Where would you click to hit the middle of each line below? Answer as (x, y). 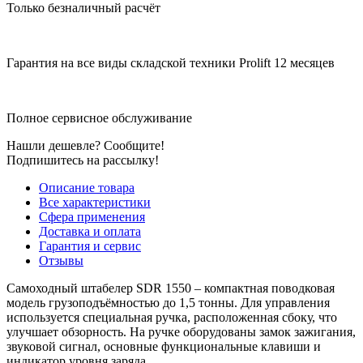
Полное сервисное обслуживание (99, 117)
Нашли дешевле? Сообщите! (85, 145)
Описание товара (87, 187)
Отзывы (61, 260)
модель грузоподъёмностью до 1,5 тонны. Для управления (168, 302)
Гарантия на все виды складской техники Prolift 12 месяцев (171, 62)
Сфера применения (92, 216)
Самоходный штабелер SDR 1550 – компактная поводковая (171, 288)
